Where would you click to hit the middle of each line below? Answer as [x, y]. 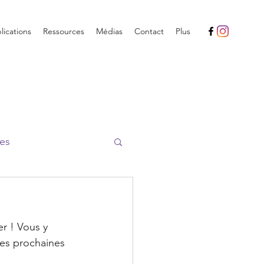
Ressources [64, 31]
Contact [149, 31]
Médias [109, 31]
